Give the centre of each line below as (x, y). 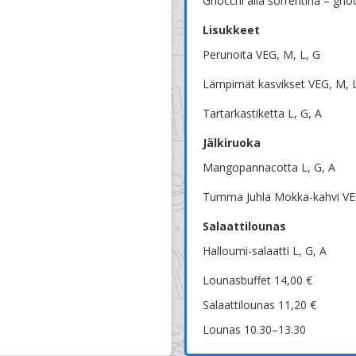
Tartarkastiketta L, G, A (262, 114)
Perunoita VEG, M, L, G (261, 55)
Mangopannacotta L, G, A (269, 168)
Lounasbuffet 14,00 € (257, 281)
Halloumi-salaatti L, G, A (265, 251)
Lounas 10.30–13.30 (254, 330)
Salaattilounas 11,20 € (259, 305)
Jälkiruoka (232, 143)
